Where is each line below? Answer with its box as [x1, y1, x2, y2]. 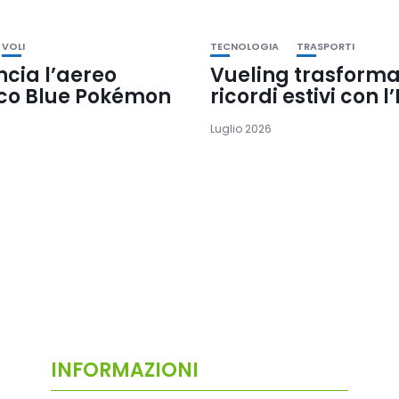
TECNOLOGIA [209, 38, 279, 53]
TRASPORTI [296, 38, 354, 53]
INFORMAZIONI [50, 356, 199, 385]
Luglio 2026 [209, 120, 272, 136]
